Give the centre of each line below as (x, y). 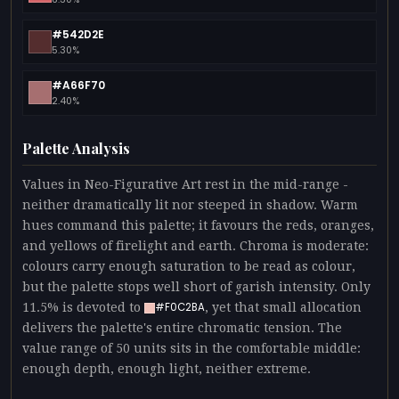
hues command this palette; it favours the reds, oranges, (198, 225)
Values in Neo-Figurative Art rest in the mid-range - (185, 184)
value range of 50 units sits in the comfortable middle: (191, 348)
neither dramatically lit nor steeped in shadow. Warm (190, 204)
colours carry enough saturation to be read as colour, (189, 266)
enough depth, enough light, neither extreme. (167, 368)
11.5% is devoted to (83, 307)
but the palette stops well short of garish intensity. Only (196, 286)
